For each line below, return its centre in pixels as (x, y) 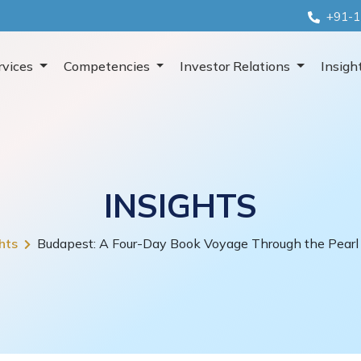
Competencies (108, 66)
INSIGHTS (180, 206)
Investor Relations (237, 66)
